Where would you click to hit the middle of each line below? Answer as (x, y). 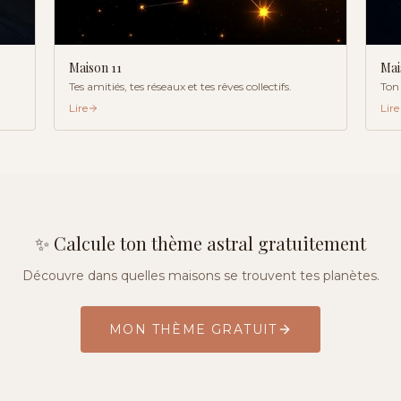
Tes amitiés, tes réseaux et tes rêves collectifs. (180, 86)
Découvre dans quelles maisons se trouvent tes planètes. (200, 276)
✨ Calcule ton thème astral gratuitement (200, 243)
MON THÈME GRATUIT (193, 329)
